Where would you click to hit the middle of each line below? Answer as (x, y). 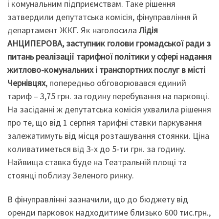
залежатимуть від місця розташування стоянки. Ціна (108, 135)
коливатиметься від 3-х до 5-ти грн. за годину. (97, 149)
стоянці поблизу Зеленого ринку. (71, 175)
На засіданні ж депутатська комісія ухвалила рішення (109, 109)
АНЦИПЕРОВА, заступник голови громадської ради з (109, 43)
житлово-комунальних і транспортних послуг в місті (106, 69)
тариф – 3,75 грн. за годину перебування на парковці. (108, 96)
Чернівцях (26, 83)
